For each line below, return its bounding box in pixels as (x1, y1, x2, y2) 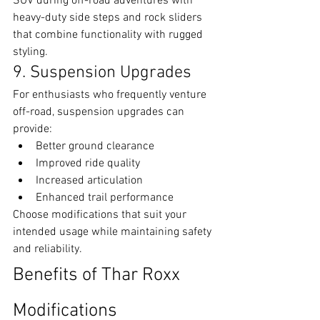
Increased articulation (36, 174, 143, 188)
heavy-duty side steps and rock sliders (13, 11, 205, 25)
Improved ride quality (36, 156, 140, 171)
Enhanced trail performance (36, 191, 174, 205)
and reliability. (13, 242, 82, 256)
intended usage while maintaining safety (13, 225, 214, 239)
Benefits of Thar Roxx (13, 264, 184, 286)
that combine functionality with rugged (13, 28, 206, 42)
